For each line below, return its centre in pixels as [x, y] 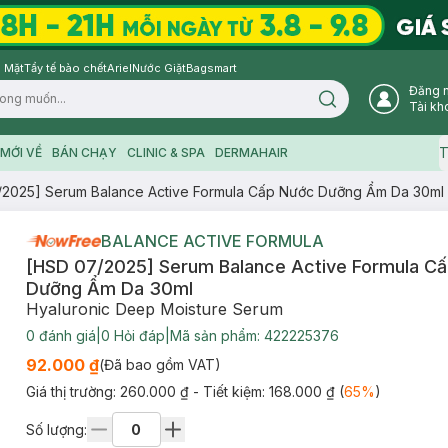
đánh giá [65, 335]
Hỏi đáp [137, 335]
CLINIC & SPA [165, 152]
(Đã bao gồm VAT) [159, 364]
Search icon [361, 104]
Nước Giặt [159, 68]
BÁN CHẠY [84, 152]
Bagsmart [211, 68]
